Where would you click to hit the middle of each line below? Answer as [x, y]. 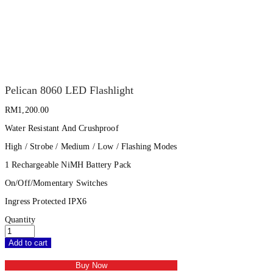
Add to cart [28, 243]
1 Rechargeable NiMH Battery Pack [68, 165]
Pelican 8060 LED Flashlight [69, 90]
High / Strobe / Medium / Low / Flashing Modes [91, 146]
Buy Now [91, 265]
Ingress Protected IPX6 [46, 201]
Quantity [20, 219]
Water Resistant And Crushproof [62, 128]
